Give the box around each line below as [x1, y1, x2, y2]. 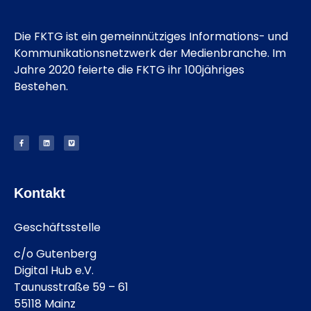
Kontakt [14, 185, 65, 201]
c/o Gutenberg [14, 246, 96, 262]
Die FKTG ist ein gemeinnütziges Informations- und [14, 28, 288, 44]
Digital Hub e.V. [14, 262, 94, 279]
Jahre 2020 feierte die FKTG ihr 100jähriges [14, 61, 244, 78]
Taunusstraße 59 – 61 [14, 279, 128, 296]
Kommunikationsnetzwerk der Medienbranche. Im [14, 44, 286, 61]
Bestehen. [14, 78, 68, 94]
